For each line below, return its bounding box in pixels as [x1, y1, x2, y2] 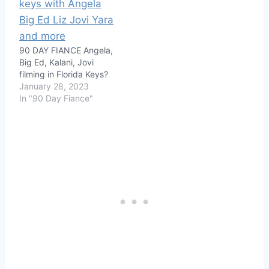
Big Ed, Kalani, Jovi [19, 56, 94, 67]
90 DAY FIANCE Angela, [19, 44, 113, 55]
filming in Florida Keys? [19, 68, 108, 79]
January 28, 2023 [19, 80, 89, 91]
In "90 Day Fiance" [19, 92, 93, 103]
